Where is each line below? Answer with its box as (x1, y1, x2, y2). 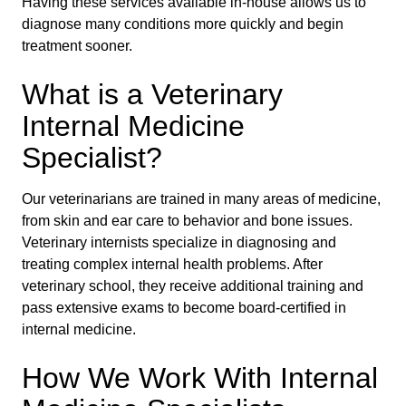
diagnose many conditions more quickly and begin (22, 16, 343, 32)
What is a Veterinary (22, 78, 283, 111)
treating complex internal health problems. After (22, 256, 323, 272)
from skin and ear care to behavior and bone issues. (22, 213, 353, 228)
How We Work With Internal (22, 362, 378, 394)
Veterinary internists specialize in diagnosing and (22, 235, 336, 250)
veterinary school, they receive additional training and (22, 278, 363, 294)
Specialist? (22, 141, 162, 174)
